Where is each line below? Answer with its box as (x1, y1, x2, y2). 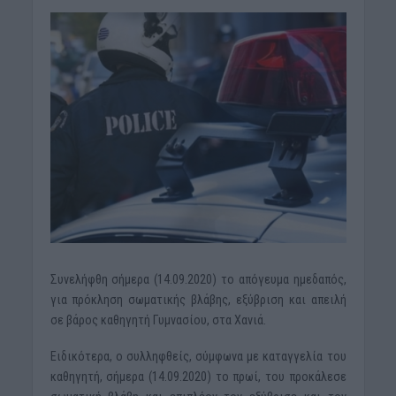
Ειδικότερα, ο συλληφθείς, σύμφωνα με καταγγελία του (49, 349, 346, 364)
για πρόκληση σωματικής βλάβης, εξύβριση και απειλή (49, 293, 346, 308)
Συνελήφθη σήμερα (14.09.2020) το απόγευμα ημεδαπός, (49, 272, 346, 287)
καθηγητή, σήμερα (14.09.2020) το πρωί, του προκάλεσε (49, 369, 346, 385)
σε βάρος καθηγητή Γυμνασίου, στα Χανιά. (49, 313, 266, 328)
